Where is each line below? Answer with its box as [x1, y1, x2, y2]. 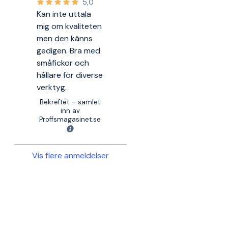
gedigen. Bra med [37, 45, 101, 56]
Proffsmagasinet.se [39, 115, 101, 124]
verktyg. [37, 82, 67, 93]
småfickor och [37, 58, 90, 68]
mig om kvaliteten [37, 21, 102, 32]
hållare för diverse [37, 70, 103, 80]
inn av [60, 106, 80, 115]
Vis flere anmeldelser [32, 150, 109, 161]
